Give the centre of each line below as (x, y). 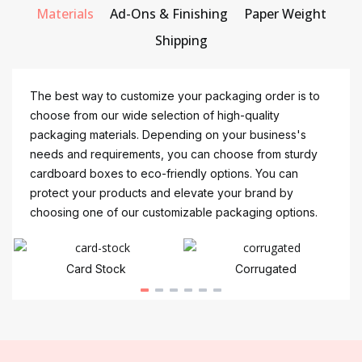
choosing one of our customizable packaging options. (174, 212)
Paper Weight (285, 13)
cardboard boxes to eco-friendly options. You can (164, 173)
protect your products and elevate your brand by (162, 192)
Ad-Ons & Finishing (168, 13)
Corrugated (265, 269)
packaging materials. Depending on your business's (168, 134)
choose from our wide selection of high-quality (155, 115)
